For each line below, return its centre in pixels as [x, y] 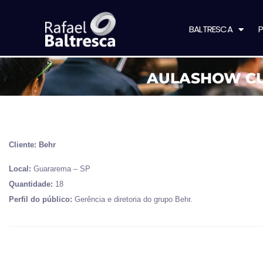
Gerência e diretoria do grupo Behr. [132, 199]
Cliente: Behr [32, 145]
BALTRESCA [211, 29]
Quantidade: [31, 184]
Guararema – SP [61, 169]
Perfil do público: [41, 199]
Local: [20, 169]
